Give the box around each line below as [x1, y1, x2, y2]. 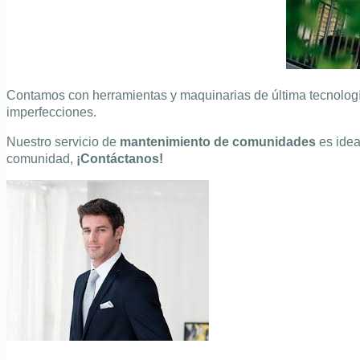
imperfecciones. [6, 104, 100, 119]
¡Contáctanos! [73, 151, 163, 166]
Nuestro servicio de [6, 134, 120, 149]
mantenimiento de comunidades [120, 134, 316, 149]
